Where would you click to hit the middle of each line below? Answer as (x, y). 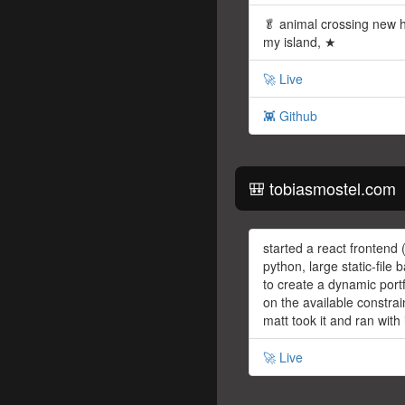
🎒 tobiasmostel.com (322, 188)
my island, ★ (300, 42)
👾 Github (290, 116)
